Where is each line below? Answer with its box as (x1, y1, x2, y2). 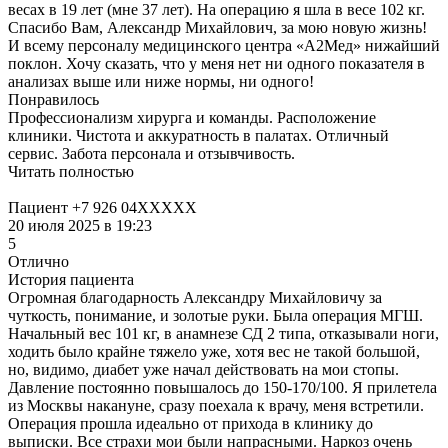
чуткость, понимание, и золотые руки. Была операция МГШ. (8, 306, 423, 324)
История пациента (8, 270, 134, 288)
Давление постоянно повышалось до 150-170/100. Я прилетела (8, 378, 437, 396)
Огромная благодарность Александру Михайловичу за (8, 288, 382, 306)
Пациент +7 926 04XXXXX (8, 198, 197, 216)
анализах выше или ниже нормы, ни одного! (8, 72, 314, 90)
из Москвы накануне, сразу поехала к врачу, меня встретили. (8, 396, 424, 414)
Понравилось (8, 90, 99, 108)
